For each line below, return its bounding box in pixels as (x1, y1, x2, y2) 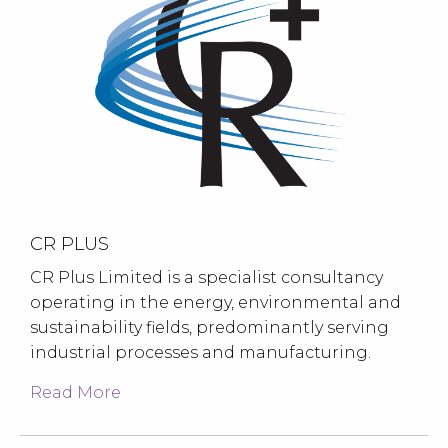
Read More (30, 382, 121, 402)
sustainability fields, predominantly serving (30, 317, 389, 337)
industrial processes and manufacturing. (30, 342, 375, 362)
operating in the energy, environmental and (30, 292, 401, 312)
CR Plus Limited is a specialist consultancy (30, 267, 383, 287)
